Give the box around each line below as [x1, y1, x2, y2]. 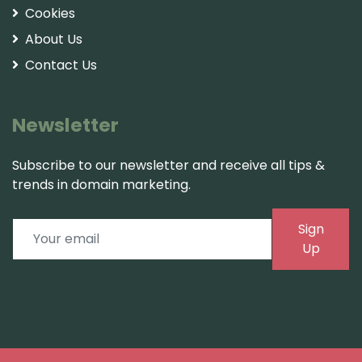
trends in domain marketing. [12, 175, 191, 194]
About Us [25, 29, 82, 48]
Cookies [25, 3, 75, 23]
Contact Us [25, 55, 97, 74]
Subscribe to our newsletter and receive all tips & [12, 155, 325, 175]
